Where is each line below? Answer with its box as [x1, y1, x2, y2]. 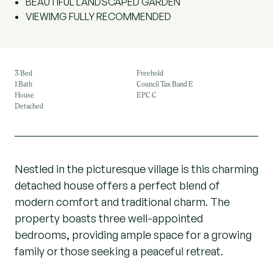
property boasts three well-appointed [15, 211, 203, 225]
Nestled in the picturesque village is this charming [15, 162, 258, 175]
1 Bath [15, 80, 32, 88]
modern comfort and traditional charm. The [15, 195, 230, 208]
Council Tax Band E [136, 80, 193, 88]
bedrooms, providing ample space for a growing [15, 228, 252, 241]
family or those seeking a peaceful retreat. [15, 244, 223, 258]
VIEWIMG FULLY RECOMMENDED [26, 10, 171, 23]
